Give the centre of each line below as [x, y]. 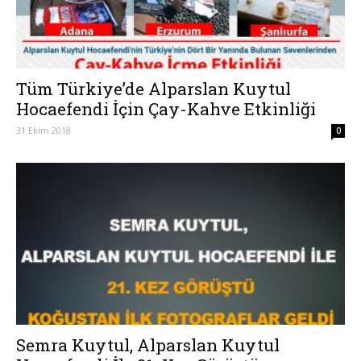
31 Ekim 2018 [44, 130]
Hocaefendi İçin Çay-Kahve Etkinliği [166, 108]
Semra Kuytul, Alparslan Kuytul [148, 345]
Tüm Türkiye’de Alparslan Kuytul [154, 88]
